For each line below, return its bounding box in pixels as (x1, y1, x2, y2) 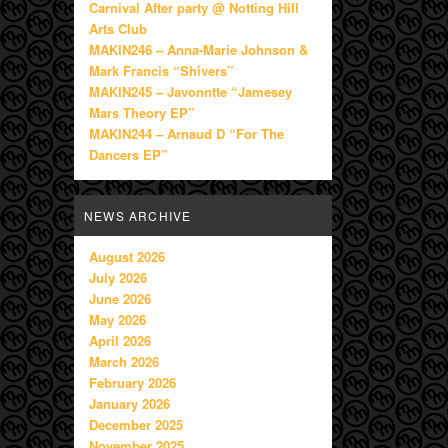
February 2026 (89, 373, 177, 393)
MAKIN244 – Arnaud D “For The (89, 124, 285, 144)
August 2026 (89, 247, 166, 267)
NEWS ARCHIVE (84, 207, 192, 225)
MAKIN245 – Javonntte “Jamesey (89, 82, 293, 102)
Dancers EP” (89, 145, 169, 165)
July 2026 (89, 268, 148, 288)
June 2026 (89, 289, 152, 309)
